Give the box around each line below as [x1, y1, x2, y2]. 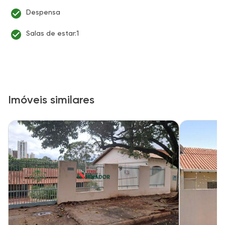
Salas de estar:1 [26, 29, 79, 37]
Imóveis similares [8, 93, 94, 106]
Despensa [26, 8, 60, 16]
